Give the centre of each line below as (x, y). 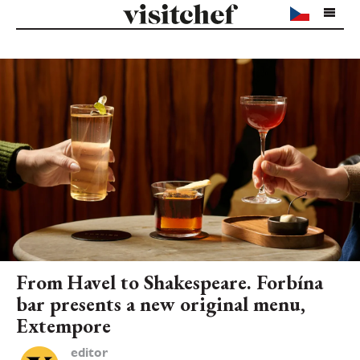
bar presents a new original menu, (161, 303)
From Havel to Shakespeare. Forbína (170, 282)
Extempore (63, 325)
